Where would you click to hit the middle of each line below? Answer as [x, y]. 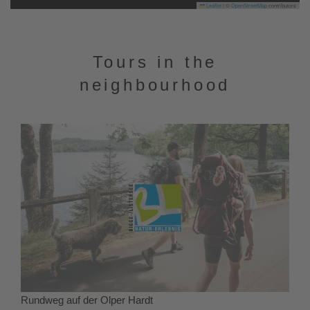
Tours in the [155, 62]
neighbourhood [155, 84]
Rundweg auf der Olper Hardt [87, 300]
